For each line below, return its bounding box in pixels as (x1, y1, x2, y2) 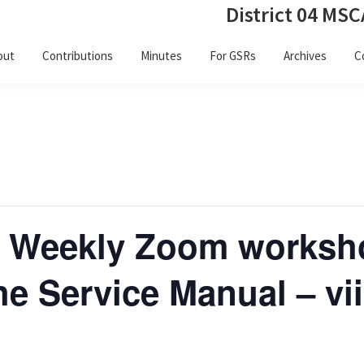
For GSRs (210, 47, 257, 63)
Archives (284, 47, 327, 63)
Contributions (42, 47, 114, 63)
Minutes (141, 47, 183, 63)
